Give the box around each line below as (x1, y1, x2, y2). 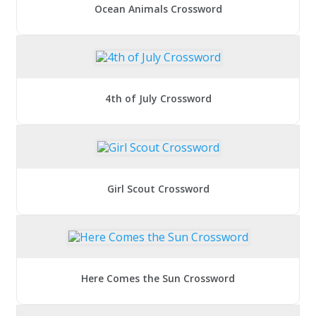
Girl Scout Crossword (107, 181, 209, 195)
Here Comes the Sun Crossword (81, 271, 235, 285)
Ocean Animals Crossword (94, 2, 222, 16)
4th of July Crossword (104, 92, 212, 106)
